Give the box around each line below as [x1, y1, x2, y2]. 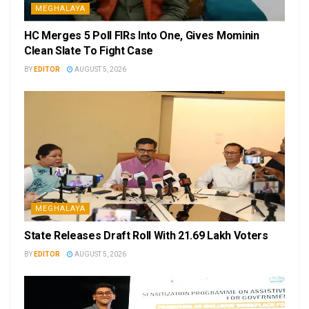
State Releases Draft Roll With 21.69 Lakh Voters [24, 229, 268, 243]
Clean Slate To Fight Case [24, 44, 153, 58]
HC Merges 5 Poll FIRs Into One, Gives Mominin [24, 29, 259, 43]
